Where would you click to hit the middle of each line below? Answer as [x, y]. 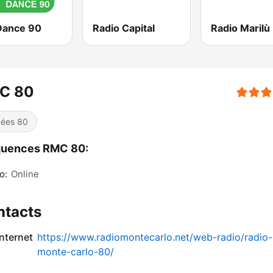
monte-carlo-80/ [76, 252]
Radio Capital [124, 28]
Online [25, 174]
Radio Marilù [240, 28]
